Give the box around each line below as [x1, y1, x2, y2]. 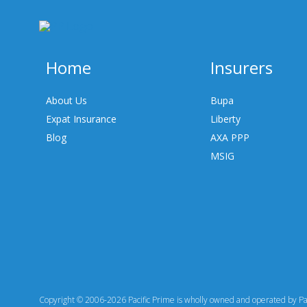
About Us [46, 94, 87, 108]
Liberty [210, 112, 241, 126]
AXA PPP [210, 131, 249, 145]
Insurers [210, 56, 273, 79]
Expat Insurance [46, 112, 116, 126]
